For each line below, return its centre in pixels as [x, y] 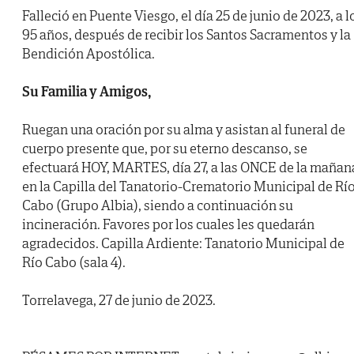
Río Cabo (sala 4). [74, 262]
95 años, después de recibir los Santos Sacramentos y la [186, 35]
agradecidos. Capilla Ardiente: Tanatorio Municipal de [183, 243]
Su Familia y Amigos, [87, 92]
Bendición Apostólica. [88, 54]
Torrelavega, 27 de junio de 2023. [119, 300]
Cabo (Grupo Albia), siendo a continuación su [158, 205]
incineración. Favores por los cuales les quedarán [168, 224]
